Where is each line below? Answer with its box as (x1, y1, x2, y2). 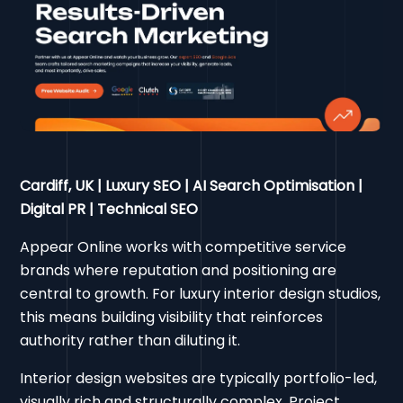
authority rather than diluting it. (20, 329, 241, 351)
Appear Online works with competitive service (20, 236, 347, 257)
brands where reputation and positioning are (20, 259, 337, 281)
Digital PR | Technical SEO (20, 198, 199, 219)
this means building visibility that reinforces (20, 306, 324, 327)
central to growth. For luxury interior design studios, (20, 282, 381, 304)
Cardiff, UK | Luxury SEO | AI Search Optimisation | (20, 175, 363, 196)
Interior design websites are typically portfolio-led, (20, 367, 378, 389)
